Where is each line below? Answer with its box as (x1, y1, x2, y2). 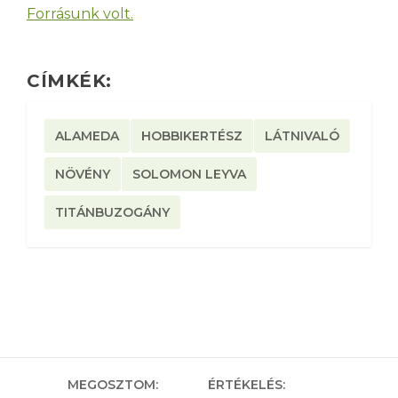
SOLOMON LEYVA (132, 166, 246, 183)
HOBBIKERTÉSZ (141, 128, 243, 145)
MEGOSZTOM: (68, 377, 158, 394)
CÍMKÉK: (27, 70, 112, 92)
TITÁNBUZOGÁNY (55, 204, 170, 221)
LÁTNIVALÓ (265, 128, 339, 145)
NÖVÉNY (55, 166, 110, 183)
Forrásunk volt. (27, 5, 133, 23)
